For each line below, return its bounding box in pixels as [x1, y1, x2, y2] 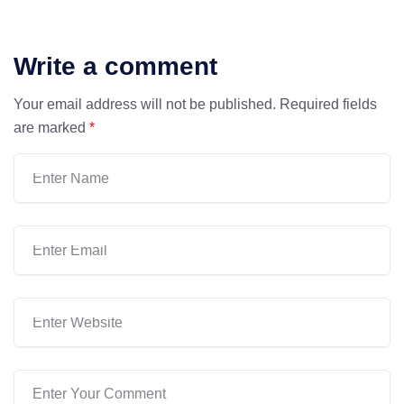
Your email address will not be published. [14, 96, 276, 112]
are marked [14, 120, 89, 135]
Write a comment [14, 52, 217, 80]
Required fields [280, 96, 377, 112]
